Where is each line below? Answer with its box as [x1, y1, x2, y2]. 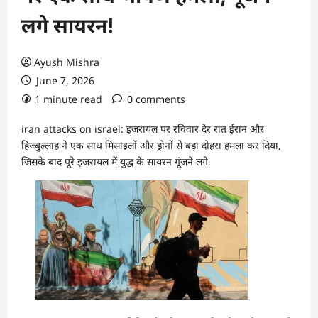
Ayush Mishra [34, 55, 99, 69]
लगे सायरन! [21, 13, 114, 38]
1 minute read [35, 92, 102, 106]
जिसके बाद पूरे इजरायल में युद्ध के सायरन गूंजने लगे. [21, 155, 211, 168]
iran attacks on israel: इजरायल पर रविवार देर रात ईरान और [21, 122, 264, 136]
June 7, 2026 [33, 74, 94, 87]
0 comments [127, 92, 185, 106]
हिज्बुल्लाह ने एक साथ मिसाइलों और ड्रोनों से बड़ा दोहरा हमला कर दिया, [21, 138, 281, 152]
